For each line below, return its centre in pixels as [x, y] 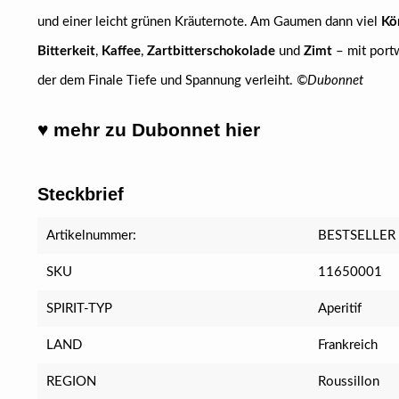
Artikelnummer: [91, 236]
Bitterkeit [66, 51]
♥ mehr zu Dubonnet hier [149, 130]
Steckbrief [81, 194]
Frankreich [348, 345]
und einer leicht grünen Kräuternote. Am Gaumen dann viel [209, 22]
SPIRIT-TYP [79, 309]
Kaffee [121, 51]
